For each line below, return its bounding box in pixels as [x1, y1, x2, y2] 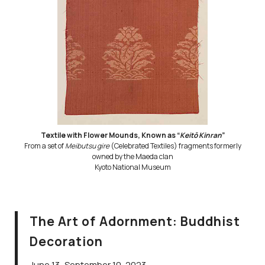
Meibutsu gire [64, 140, 109, 151]
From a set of [24, 140, 65, 151]
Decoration [30, 232, 104, 250]
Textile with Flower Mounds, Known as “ [40, 130, 180, 140]
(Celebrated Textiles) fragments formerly [109, 140, 241, 151]
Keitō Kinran [179, 130, 222, 140]
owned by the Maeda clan [92, 151, 173, 161]
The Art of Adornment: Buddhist [30, 212, 241, 230]
